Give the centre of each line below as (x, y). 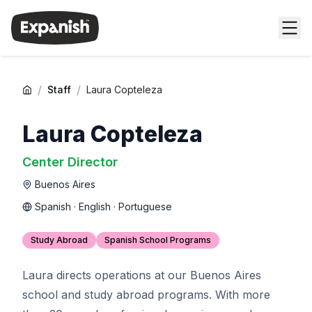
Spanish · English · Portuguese (103, 206)
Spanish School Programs (158, 240)
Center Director (70, 162)
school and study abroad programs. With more (146, 295)
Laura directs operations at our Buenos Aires (142, 275)
